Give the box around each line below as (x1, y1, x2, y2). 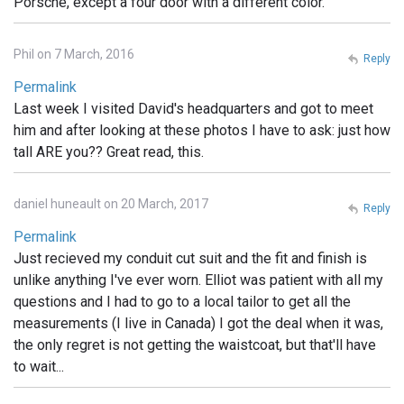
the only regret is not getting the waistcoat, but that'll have (14, 336, 376, 354)
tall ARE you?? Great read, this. (14, 143, 204, 161)
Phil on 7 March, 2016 (14, 47, 134, 62)
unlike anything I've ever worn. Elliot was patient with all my (14, 271, 383, 289)
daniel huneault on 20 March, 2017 (14, 197, 208, 212)
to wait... (14, 358, 64, 376)
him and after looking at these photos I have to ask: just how (14, 122, 390, 140)
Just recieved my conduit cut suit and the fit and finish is (14, 250, 367, 268)
